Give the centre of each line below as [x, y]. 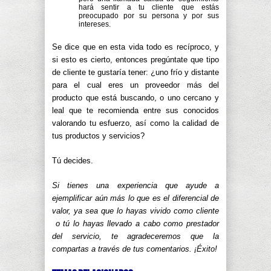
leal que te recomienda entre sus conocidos [135, 110]
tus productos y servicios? [98, 136]
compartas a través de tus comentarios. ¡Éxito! [135, 249]
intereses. [95, 24]
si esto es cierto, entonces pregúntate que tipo [135, 60]
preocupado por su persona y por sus [149, 16]
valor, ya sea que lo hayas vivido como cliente [135, 211]
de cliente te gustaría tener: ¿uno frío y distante [135, 72]
